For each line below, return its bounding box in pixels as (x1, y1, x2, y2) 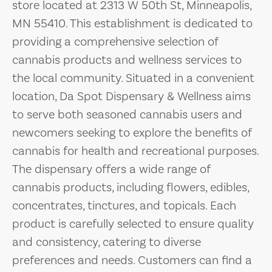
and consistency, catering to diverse (12, 234, 201, 249)
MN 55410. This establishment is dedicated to (12, 16, 253, 30)
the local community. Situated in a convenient (12, 70, 254, 85)
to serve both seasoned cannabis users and (12, 107, 242, 121)
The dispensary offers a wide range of (12, 161, 211, 176)
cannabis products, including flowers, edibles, (12, 180, 249, 194)
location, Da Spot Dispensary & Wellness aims (12, 89, 251, 103)
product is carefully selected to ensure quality (12, 216, 254, 231)
